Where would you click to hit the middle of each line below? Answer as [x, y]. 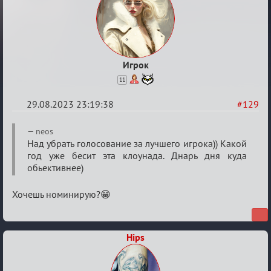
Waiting [35, 146]
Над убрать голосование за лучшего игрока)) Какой [137, 143]
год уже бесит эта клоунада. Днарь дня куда [137, 155]
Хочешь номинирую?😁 [61, 194]
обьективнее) [55, 167]
